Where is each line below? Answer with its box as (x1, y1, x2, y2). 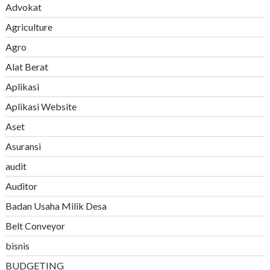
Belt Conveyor (5, 219, 65, 231)
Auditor (5, 180, 37, 192)
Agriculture (5, 20, 52, 33)
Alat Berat (5, 60, 48, 72)
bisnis (5, 239, 30, 251)
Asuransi (5, 140, 41, 152)
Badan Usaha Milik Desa (5, 199, 107, 212)
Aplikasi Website (5, 100, 77, 112)
